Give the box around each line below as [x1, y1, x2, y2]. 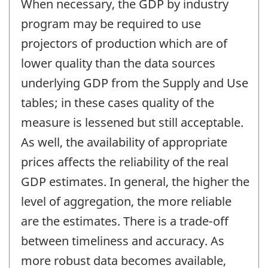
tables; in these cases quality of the [21, 95, 214, 111]
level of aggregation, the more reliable [21, 193, 232, 210]
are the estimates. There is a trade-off [21, 213, 229, 230]
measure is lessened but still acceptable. [21, 114, 243, 131]
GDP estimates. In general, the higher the [21, 173, 249, 190]
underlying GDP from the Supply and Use [21, 75, 248, 92]
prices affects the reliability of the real [21, 154, 229, 170]
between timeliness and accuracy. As [21, 233, 224, 249]
